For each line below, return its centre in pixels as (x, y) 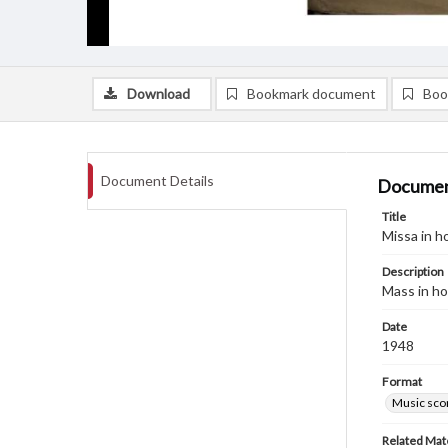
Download (158, 93)
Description (413, 271)
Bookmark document (311, 93)
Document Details (157, 180)
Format (402, 381)
